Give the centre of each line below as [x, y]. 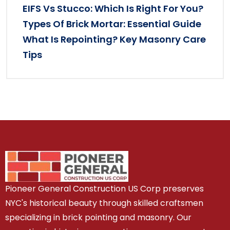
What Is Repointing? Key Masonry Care [114, 40]
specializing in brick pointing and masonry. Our [98, 218]
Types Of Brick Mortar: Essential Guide [112, 24]
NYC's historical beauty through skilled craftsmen [104, 203]
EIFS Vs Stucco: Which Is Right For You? [113, 9]
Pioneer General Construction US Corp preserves [104, 189]
